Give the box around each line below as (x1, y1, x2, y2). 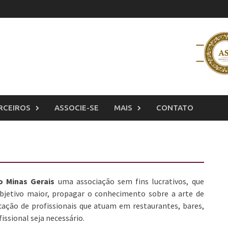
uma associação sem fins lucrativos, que (54, 176, 204, 186)
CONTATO (156, 103, 193, 112)
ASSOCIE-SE (54, 103, 99, 112)
